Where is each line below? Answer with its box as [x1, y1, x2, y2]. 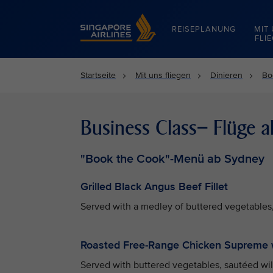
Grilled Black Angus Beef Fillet [80, 180, 228, 193]
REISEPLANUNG [172, 24, 236, 34]
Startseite [80, 70, 116, 80]
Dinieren [210, 70, 243, 80]
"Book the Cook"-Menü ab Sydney [80, 152, 264, 166]
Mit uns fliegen [135, 70, 191, 80]
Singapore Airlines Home [80, 13, 174, 24]
